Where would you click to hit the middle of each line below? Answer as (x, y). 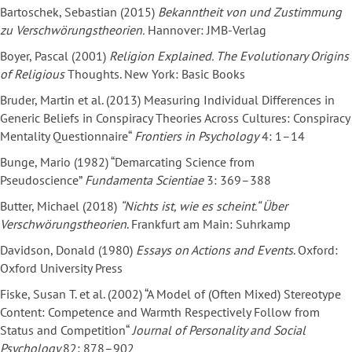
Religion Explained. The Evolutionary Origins (229, 56)
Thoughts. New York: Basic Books (155, 74)
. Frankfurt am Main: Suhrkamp (209, 224)
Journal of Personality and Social (219, 330)
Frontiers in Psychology (196, 136)
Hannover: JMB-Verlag (205, 30)
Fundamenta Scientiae (144, 180)
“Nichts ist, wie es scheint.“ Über (204, 206)
